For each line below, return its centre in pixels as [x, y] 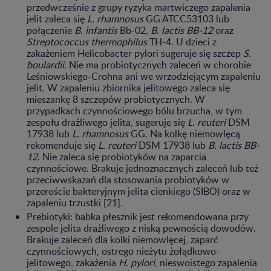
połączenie [51, 30]
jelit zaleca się [57, 18]
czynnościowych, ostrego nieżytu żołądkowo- [123, 251]
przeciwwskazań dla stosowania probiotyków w [128, 179]
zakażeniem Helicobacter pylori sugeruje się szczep [135, 53]
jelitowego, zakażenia [73, 262]
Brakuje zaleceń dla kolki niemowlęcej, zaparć [122, 239]
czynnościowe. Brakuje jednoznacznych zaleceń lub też [142, 168]
